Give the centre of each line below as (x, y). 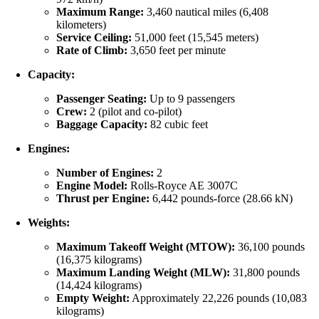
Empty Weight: (93, 298)
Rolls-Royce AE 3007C (183, 186)
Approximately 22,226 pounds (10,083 (219, 298)
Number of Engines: (105, 173)
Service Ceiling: (94, 38)
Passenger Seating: (102, 99)
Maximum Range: (100, 12)
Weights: (49, 223)
